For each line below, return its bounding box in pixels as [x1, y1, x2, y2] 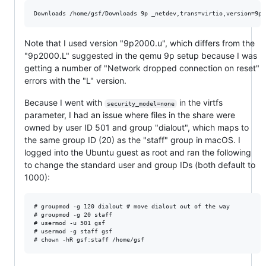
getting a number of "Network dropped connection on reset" [24, 63, 259, 74]
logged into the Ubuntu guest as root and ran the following [24, 147, 251, 158]
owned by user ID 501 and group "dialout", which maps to [24, 122, 249, 133]
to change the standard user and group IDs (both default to [24, 160, 255, 170]
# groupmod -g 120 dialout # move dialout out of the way [34, 203, 230, 210]
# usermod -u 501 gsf [34, 220, 105, 227]
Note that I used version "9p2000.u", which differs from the [24, 38, 255, 49]
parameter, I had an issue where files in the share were [24, 110, 235, 121]
